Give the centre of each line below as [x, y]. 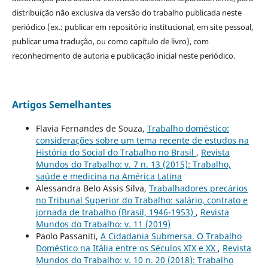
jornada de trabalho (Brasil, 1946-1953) [115, 212]
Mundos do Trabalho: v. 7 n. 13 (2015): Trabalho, [133, 165]
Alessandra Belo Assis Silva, [92, 188]
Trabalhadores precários [198, 188]
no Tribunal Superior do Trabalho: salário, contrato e [141, 200]
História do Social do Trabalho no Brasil [116, 153]
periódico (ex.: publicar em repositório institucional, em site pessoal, [132, 27]
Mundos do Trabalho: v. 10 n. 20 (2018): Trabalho [134, 260]
